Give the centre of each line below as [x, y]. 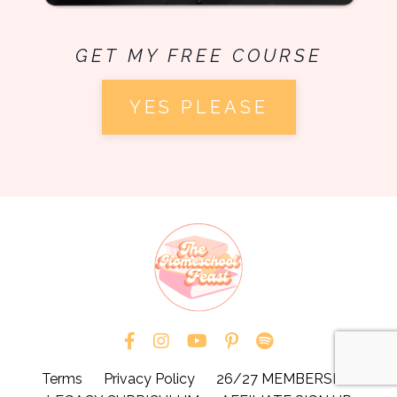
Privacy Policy [149, 379]
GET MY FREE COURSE [198, 56]
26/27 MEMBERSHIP [286, 379]
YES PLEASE [198, 108]
